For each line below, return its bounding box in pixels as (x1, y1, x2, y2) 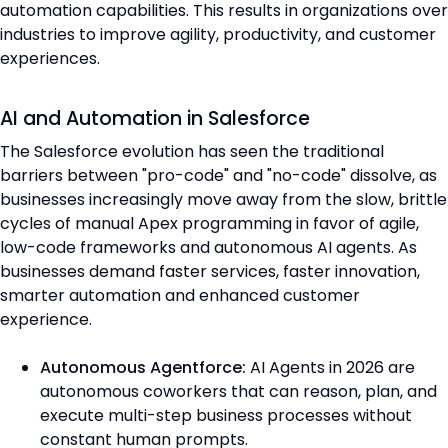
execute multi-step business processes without (40, 403, 412, 427)
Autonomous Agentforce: (40, 355, 246, 379)
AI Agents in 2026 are (246, 355, 415, 379)
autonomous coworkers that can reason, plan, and (40, 379, 437, 403)
